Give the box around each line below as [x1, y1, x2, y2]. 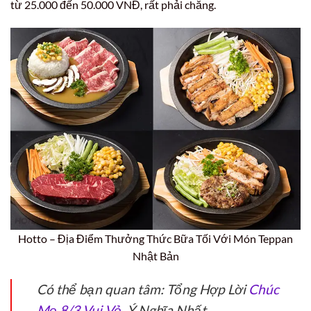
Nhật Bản [132, 249, 179, 263]
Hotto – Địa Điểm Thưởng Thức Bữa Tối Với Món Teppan [18, 232, 293, 246]
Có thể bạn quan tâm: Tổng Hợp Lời [37, 281, 249, 298]
